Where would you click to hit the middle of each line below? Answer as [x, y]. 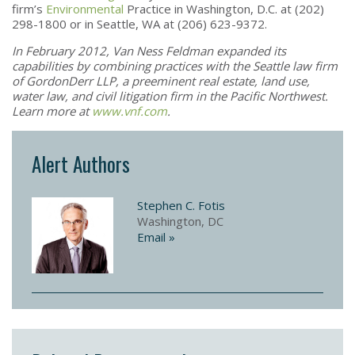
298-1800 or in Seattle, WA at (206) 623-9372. [141, 23]
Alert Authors [81, 163]
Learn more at [52, 111]
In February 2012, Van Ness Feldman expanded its [149, 50]
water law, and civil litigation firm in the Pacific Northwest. [172, 95]
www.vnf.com [130, 111]
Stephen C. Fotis [181, 205]
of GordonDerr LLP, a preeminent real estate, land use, [161, 80]
